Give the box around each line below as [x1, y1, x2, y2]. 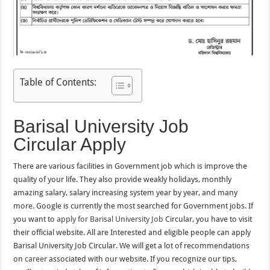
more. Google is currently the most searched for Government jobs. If [13, 201, 254, 211]
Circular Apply [13, 134, 127, 155]
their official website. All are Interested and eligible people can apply [13, 228, 251, 237]
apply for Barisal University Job [57, 215, 164, 224]
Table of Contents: [20, 76, 97, 88]
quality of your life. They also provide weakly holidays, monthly [13, 175, 232, 184]
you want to [13, 215, 57, 224]
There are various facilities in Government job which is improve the [13, 162, 248, 171]
